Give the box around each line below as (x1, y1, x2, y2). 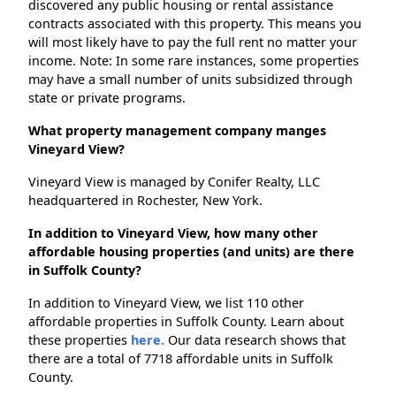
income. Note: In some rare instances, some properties (28, 52, 359, 70)
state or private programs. (28, 89, 186, 107)
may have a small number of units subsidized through (28, 71, 353, 88)
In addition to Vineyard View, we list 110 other (28, 294, 304, 312)
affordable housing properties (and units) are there (28, 243, 354, 261)
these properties (28, 331, 131, 349)
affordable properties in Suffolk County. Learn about (28, 313, 344, 331)
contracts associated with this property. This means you (28, 15, 362, 33)
